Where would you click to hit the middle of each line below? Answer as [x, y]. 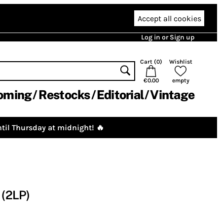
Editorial [120, 95]
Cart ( [148, 62]
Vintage [172, 95]
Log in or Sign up [168, 37]
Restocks [64, 95]
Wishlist [181, 62]
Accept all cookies [169, 18]
